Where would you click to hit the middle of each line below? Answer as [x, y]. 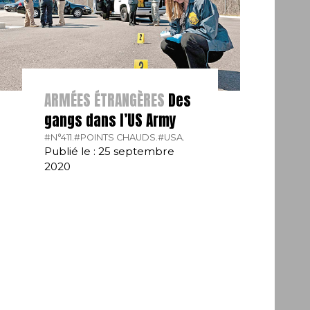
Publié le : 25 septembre [109, 152]
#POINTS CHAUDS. [116, 138]
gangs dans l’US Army [110, 121]
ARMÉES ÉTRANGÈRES [104, 101]
